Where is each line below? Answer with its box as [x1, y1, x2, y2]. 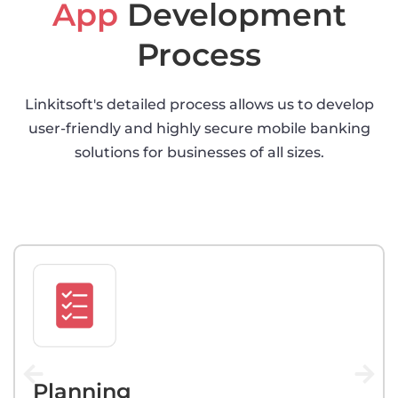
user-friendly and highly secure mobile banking [28, 120, 370, 138]
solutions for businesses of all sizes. [74, 144, 324, 162]
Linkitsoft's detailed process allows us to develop [24, 96, 374, 114]
